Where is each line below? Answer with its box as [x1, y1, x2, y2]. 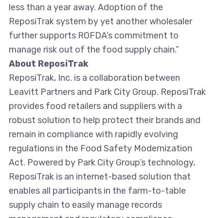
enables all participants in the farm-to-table [8, 185, 186, 197]
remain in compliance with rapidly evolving [8, 129, 178, 140]
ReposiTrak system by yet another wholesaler [8, 16, 192, 27]
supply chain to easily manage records [8, 200, 162, 211]
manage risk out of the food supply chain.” [8, 44, 179, 55]
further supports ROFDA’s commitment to [8, 30, 179, 41]
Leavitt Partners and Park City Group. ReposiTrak [8, 87, 206, 98]
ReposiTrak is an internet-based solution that [8, 171, 191, 182]
